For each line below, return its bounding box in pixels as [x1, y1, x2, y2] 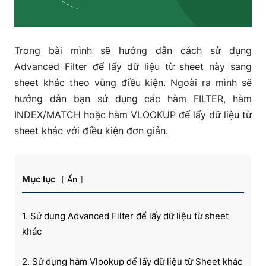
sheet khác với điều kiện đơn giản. [14, 124, 168, 137]
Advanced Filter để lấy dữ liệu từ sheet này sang [14, 60, 252, 72]
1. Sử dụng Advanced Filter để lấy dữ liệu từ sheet [22, 210, 229, 221]
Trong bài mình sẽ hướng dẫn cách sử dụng [14, 44, 252, 56]
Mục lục [22, 173, 56, 185]
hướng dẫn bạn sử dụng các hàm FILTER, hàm [14, 92, 252, 104]
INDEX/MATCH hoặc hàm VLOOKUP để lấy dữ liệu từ [14, 108, 252, 121]
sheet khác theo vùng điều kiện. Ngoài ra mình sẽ [14, 76, 252, 88]
